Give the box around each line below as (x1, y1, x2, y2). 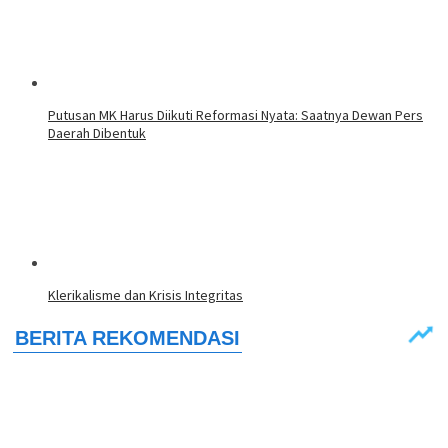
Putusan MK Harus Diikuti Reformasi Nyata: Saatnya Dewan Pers (48, 106, 423, 125)
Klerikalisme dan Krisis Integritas (48, 286, 243, 305)
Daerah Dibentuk (48, 124, 146, 143)
